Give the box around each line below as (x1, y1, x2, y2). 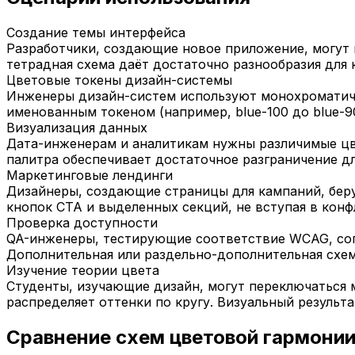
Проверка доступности (6, 214, 158, 231)
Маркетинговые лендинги (6, 166, 173, 183)
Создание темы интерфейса (6, 24, 185, 40)
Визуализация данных (6, 119, 147, 136)
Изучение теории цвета (6, 261, 159, 278)
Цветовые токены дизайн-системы (6, 71, 232, 88)
